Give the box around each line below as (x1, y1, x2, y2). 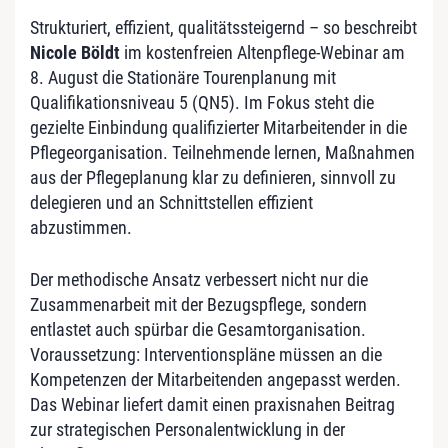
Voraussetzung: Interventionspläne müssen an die (30, 343, 382, 365)
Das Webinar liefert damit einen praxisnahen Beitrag (30, 393, 395, 415)
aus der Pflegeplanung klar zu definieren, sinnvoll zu (30, 166, 396, 188)
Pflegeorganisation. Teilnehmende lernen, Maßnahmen (30, 141, 415, 163)
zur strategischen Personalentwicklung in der (30, 418, 345, 440)
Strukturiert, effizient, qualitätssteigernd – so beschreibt (30, 16, 417, 38)
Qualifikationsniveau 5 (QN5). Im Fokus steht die (30, 91, 374, 113)
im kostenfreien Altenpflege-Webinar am (120, 41, 405, 63)
